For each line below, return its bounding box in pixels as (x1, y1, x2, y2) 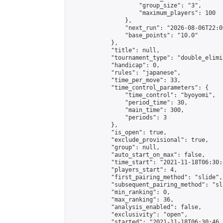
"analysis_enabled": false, (69, 204, 202, 211)
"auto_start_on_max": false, (69, 151, 205, 158)
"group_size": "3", (69, 2, 202, 9)
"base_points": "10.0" (69, 32, 198, 39)
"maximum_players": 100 (69, 9, 216, 16)
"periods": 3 (69, 114, 167, 121)
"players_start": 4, (69, 166, 177, 173)
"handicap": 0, (69, 62, 160, 69)
